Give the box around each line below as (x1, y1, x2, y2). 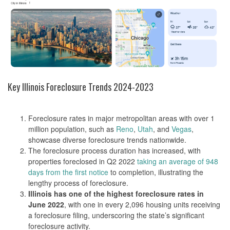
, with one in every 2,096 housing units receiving (64, 199, 220, 210)
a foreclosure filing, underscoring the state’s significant (28, 210, 204, 221)
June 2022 (28, 199, 64, 210)
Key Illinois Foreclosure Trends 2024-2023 (8, 80, 154, 94)
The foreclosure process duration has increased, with (28, 145, 201, 156)
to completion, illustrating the (108, 167, 203, 178)
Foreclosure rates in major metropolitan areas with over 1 (28, 113, 215, 124)
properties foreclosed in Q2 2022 (28, 156, 137, 167)
